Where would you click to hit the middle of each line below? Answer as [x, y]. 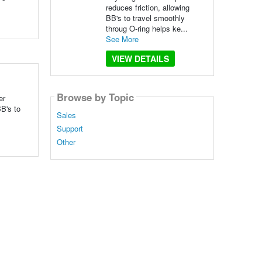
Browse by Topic [95, 97]
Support [70, 129]
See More [122, 39]
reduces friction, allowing [147, 7]
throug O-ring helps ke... [146, 28]
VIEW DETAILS [140, 58]
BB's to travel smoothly [145, 18]
